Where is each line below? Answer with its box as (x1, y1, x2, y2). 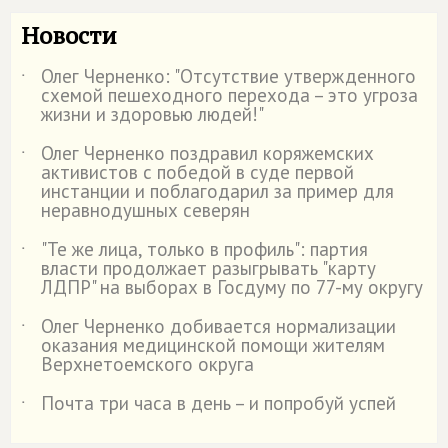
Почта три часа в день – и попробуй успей (41, 391, 396, 416)
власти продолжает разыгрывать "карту (41, 256, 376, 281)
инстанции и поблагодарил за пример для (41, 179, 394, 204)
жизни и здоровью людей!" (41, 102, 264, 127)
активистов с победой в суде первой (41, 160, 354, 185)
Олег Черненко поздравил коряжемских (41, 141, 374, 166)
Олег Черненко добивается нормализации (41, 314, 396, 339)
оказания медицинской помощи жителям (41, 333, 385, 358)
